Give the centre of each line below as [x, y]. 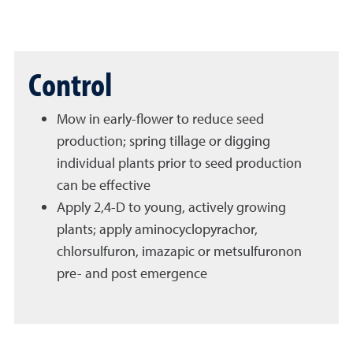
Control [70, 84]
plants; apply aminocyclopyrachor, [157, 229]
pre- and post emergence [132, 273]
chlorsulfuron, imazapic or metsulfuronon [179, 251]
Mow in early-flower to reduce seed [160, 119]
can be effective [104, 185]
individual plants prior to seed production [179, 163]
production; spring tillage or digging [163, 141]
